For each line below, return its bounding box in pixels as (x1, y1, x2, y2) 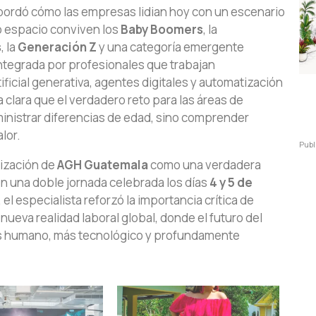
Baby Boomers (121, 21, 203, 38)
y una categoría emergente (97, 39, 244, 56)
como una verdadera (148, 157, 261, 173)
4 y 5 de (209, 174, 253, 190)
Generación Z (18, 39, 97, 56)
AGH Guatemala (57, 157, 148, 173)
